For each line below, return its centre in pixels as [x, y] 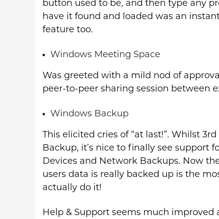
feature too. [68, 30]
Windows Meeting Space [105, 55]
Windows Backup [89, 114]
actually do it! [72, 188]
